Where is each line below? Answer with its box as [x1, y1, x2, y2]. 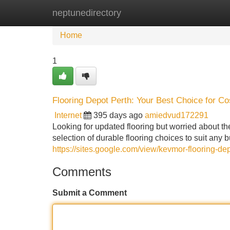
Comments [52, 165, 111, 179]
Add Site [184, 8, 216, 17]
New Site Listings [105, 8, 169, 17]
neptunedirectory [52, 8, 121, 18]
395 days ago [93, 111, 143, 120]
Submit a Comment [52, 188, 127, 197]
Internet [54, 111, 82, 120]
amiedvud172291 [145, 111, 208, 120]
